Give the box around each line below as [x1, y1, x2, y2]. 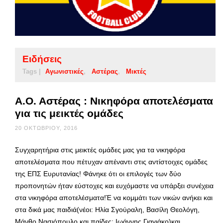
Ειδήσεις [22, 53, 62, 64]
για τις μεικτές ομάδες [15, 107, 123, 119]
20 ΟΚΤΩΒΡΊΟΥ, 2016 [15, 124, 78, 131]
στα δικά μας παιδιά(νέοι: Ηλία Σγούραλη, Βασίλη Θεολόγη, [15, 205, 200, 214]
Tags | [22, 67, 41, 75]
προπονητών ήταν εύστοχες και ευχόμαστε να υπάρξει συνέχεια [15, 181, 214, 190]
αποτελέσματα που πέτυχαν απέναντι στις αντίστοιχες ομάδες [15, 157, 208, 166]
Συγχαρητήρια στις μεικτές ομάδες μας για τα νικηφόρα [15, 145, 185, 154]
